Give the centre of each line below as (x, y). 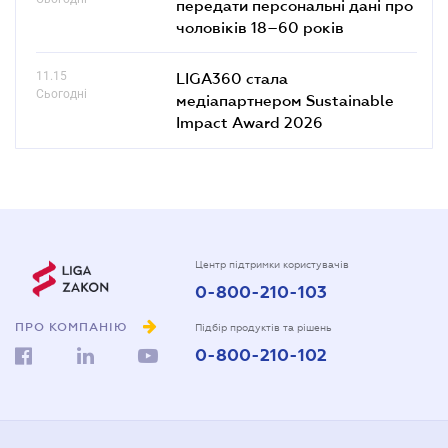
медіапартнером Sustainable (285, 99)
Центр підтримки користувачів (272, 264)
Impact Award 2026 (249, 121)
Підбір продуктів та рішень (263, 327)
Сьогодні (61, 93)
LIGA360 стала (232, 77)
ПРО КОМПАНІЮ (71, 327)
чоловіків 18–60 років (260, 26)
